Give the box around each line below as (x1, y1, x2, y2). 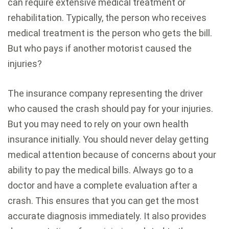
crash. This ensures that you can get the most (8, 195, 199, 206)
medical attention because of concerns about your (8, 149, 216, 160)
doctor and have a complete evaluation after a (8, 179, 197, 191)
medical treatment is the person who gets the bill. (8, 27, 212, 38)
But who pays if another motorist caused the (8, 42, 192, 54)
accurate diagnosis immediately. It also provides (8, 210, 207, 221)
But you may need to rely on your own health (8, 118, 189, 129)
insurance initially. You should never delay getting (8, 133, 209, 145)
